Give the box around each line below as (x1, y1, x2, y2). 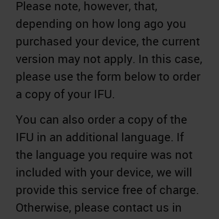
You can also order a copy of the (16, 111, 187, 128)
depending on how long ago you (16, 16, 186, 32)
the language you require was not (16, 147, 193, 163)
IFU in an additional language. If (16, 129, 184, 145)
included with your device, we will (16, 164, 192, 180)
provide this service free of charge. (16, 182, 199, 198)
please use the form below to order (16, 68, 200, 85)
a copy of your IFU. (16, 86, 115, 102)
